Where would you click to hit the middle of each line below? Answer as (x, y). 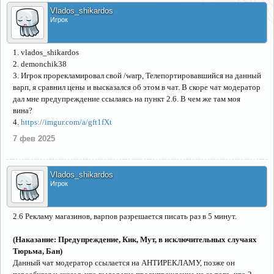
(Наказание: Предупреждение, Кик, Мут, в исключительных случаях (135, 239)
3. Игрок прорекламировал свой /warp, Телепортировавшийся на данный (137, 76)
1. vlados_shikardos (46, 52)
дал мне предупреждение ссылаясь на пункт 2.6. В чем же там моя (127, 99)
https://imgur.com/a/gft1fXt (66, 122)
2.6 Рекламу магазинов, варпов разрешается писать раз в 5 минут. (125, 216)
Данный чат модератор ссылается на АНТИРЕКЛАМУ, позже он (124, 263)
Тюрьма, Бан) (38, 251)
